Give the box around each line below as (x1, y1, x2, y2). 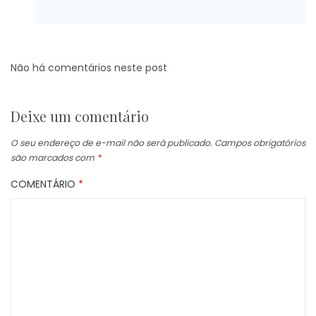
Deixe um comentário (11, 107, 149, 126)
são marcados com (11, 152, 97, 164)
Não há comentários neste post (11, 61, 167, 75)
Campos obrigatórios (214, 137, 305, 150)
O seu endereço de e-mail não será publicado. (11, 137, 212, 150)
